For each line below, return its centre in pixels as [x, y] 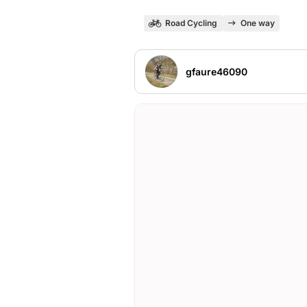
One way [257, 23]
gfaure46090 [216, 71]
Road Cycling [191, 23]
